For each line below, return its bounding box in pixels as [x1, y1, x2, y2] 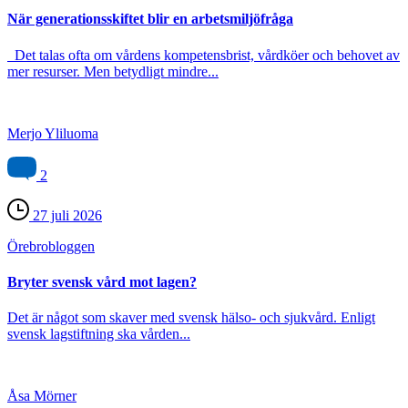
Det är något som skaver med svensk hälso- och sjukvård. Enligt [7, 310, 375, 326]
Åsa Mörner [7, 388, 76, 404]
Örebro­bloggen [7, 238, 95, 254]
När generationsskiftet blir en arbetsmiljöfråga [7, 11, 293, 27]
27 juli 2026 [29, 207, 102, 223]
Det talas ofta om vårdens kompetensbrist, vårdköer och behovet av [7, 46, 400, 63]
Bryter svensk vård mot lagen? [7, 273, 197, 290]
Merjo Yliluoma [7, 125, 98, 141]
